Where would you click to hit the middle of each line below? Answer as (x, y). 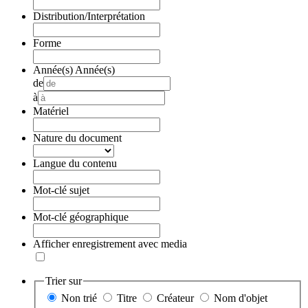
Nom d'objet (241, 298)
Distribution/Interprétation (89, 16)
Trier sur (64, 280)
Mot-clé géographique (81, 217)
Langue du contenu (75, 163)
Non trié (79, 298)
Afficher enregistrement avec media (110, 243)
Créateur (175, 298)
